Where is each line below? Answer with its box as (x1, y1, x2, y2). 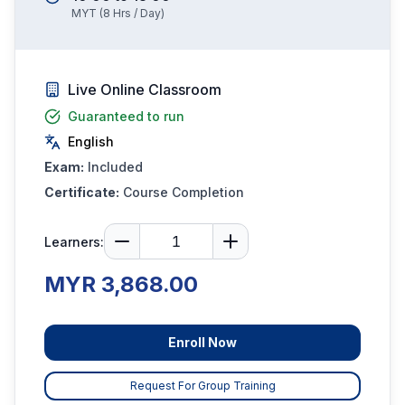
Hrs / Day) (110, 6, 165, 20)
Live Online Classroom (68, 80, 221, 99)
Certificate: (44, 184, 119, 200)
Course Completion (123, 184, 244, 200)
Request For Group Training (129, 379, 276, 392)
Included (88, 159, 143, 174)
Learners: (44, 234, 104, 250)
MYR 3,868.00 (44, 271, 198, 297)
